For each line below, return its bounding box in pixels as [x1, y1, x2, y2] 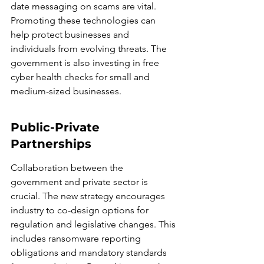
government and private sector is [11, 176, 150, 187]
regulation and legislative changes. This [11, 219, 178, 230]
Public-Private [11, 120, 103, 134]
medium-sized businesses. [11, 85, 121, 97]
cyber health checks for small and [11, 71, 152, 82]
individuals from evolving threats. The [11, 43, 169, 54]
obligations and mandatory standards [11, 247, 169, 258]
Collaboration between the [11, 162, 126, 173]
